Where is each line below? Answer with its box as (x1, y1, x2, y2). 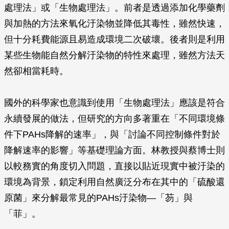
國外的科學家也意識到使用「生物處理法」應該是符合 (4, 98, 225, 108)
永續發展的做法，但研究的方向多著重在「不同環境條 (4, 113, 225, 124)
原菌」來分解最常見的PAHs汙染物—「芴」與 (4, 193, 193, 203)
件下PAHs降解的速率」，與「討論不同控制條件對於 (4, 129, 220, 140)
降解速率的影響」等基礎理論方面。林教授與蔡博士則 (4, 145, 225, 155)
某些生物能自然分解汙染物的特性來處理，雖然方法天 (4, 50, 225, 60)
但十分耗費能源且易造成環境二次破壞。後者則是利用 (4, 34, 225, 44)
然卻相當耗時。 (4, 66, 68, 76)
